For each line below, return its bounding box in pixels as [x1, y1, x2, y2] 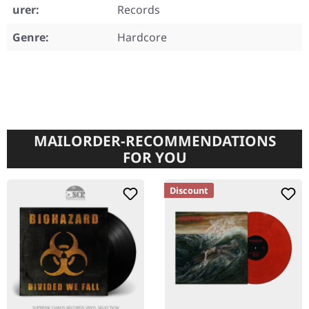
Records [117, 2, 160, 18]
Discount [170, 184, 208, 197]
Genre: [12, 30, 49, 46]
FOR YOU [122, 148, 187, 168]
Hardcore [117, 30, 167, 46]
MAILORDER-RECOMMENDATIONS [33, 131, 276, 151]
